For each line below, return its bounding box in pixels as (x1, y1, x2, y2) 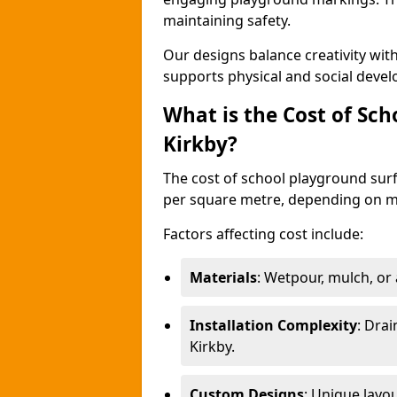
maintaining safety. (163, 11, 291, 30)
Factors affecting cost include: (163, 224, 363, 244)
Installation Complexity (190, 315, 357, 335)
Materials (190, 268, 257, 287)
